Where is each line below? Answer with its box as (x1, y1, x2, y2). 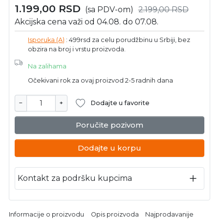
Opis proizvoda (90, 210, 139, 218)
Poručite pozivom (76, 120, 143, 130)
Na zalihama (28, 63, 67, 70)
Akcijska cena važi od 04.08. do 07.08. (15, 17, 159, 27)
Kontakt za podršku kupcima (18, 174, 132, 183)
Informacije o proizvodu (9, 210, 84, 218)
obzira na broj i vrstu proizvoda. (28, 45, 126, 53)
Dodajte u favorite (90, 99, 150, 107)
